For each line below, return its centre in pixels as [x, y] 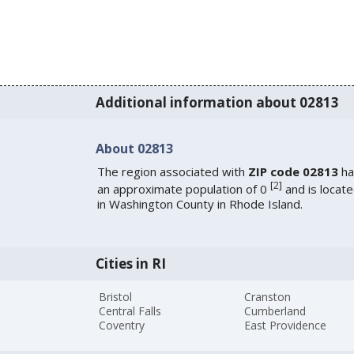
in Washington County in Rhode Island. [200, 203]
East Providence [286, 325]
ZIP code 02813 [293, 171]
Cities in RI [130, 264]
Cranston [268, 296]
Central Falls [130, 311]
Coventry [122, 325]
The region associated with [172, 171]
